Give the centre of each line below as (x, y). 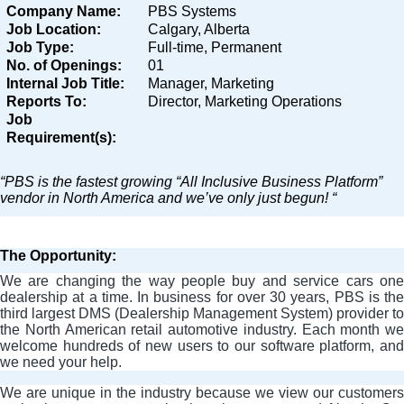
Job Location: (54, 30)
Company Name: (64, 12)
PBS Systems (193, 12)
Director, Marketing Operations (245, 102)
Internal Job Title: (66, 84)
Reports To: (47, 102)
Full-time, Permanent (215, 48)
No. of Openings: (64, 66)
